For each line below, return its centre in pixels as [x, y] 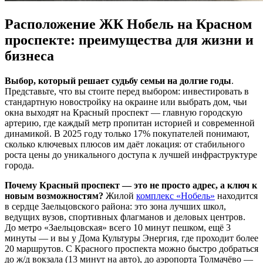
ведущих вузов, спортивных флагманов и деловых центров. [125, 217]
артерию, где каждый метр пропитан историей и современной [130, 123]
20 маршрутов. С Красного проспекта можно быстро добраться [131, 249]
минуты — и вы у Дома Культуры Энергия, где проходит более [131, 238]
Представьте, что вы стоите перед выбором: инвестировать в [127, 92]
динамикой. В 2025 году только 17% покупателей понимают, [127, 134]
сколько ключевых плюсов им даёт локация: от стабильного [125, 144]
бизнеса [29, 56]
